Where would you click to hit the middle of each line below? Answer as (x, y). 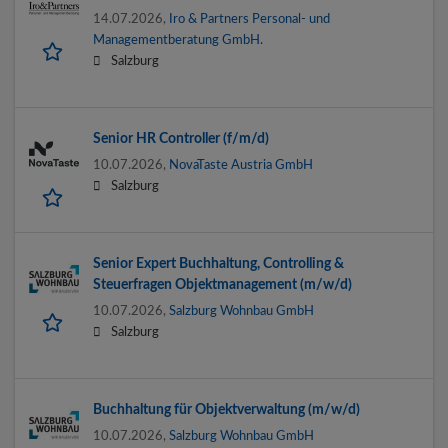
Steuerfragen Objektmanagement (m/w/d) (222, 285)
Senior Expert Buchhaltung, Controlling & (218, 264)
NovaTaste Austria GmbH (241, 165)
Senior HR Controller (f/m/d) (181, 139)
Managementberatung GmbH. (178, 40)
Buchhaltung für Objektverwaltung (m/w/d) (226, 410)
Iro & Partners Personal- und (249, 19)
